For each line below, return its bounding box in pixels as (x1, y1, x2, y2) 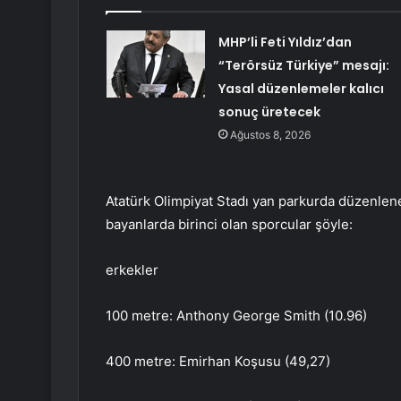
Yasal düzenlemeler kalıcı (218, 80, 384, 98)
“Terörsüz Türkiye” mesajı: (218, 56, 389, 75)
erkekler (106, 261, 158, 279)
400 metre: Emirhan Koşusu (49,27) (106, 353, 330, 371)
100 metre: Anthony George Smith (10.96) (106, 307, 367, 325)
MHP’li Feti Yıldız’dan (218, 33, 352, 52)
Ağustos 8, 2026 (229, 128, 311, 142)
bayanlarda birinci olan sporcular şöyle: (106, 216, 353, 234)
